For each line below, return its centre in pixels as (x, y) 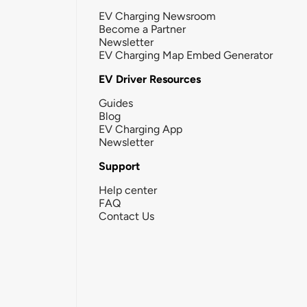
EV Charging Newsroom (157, 16)
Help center (128, 190)
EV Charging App (140, 129)
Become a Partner (142, 29)
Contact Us (126, 216)
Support (119, 166)
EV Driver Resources (150, 79)
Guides (116, 103)
